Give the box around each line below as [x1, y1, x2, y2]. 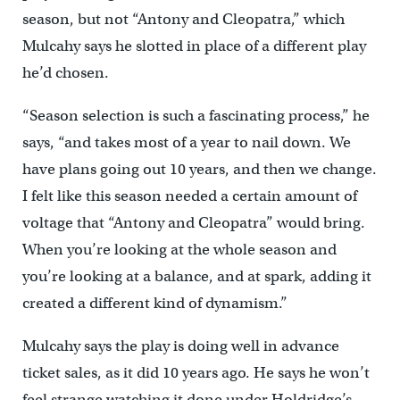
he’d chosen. [21, 63, 109, 83]
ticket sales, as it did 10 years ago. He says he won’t [21, 363, 370, 383]
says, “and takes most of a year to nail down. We [21, 133, 351, 153]
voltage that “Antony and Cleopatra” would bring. [21, 213, 365, 233]
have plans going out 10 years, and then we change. [21, 160, 377, 179]
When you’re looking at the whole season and [21, 240, 337, 260]
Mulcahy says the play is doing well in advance [21, 337, 339, 356]
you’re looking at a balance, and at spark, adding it [21, 267, 371, 287]
